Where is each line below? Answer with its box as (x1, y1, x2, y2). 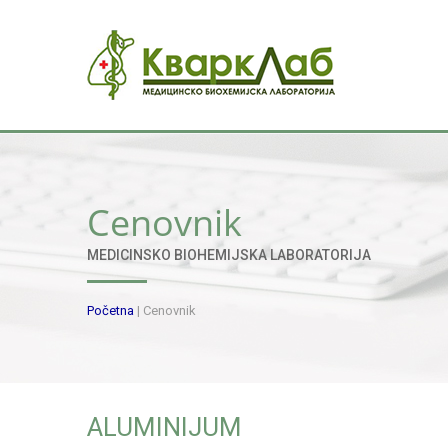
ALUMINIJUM (87, 412, 242, 443)
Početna (87, 303, 134, 318)
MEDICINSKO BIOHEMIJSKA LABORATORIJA (87, 247, 371, 263)
